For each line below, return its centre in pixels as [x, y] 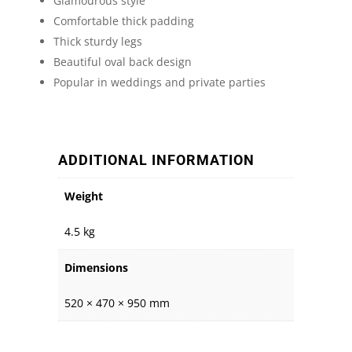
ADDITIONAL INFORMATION [156, 159]
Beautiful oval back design [122, 61]
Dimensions [96, 267]
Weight [83, 196]
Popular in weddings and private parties [159, 82]
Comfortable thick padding [123, 20]
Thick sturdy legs [97, 41]
